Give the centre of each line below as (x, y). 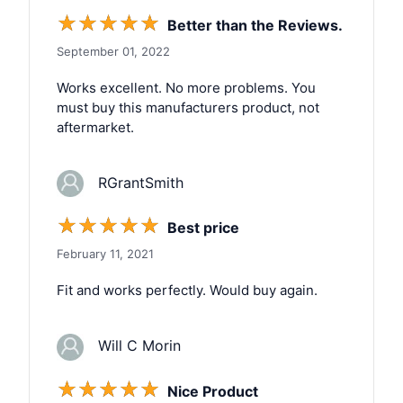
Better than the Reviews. (255, 25)
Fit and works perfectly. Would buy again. (187, 291)
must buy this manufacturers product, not (188, 107)
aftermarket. (95, 127)
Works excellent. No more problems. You (186, 87)
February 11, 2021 (105, 254)
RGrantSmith (134, 182)
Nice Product (213, 391)
